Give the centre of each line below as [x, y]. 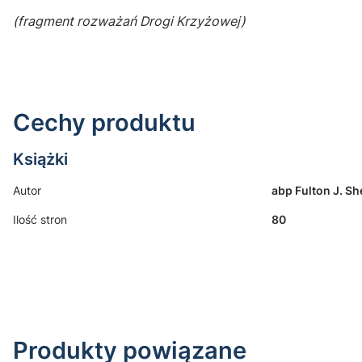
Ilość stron [40, 219]
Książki [40, 159]
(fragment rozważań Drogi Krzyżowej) [129, 21]
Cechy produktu [104, 122]
